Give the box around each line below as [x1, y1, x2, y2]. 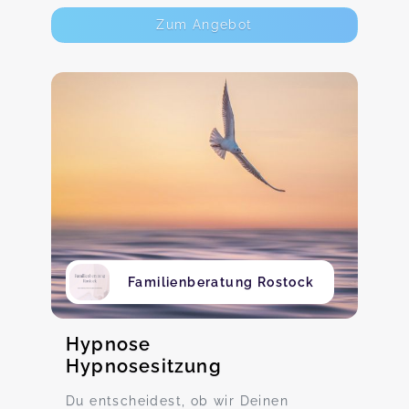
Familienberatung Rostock [128, 275, 315, 289]
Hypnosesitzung [66, 355, 222, 377]
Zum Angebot [156, 17, 253, 32]
